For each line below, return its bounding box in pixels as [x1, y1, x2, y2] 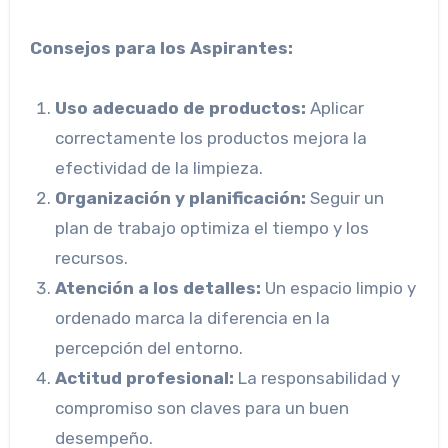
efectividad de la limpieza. [55, 158, 264, 179]
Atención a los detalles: [55, 278, 262, 299]
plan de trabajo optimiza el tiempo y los [55, 218, 370, 239]
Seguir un [306, 188, 385, 209]
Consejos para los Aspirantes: [29, 38, 293, 59]
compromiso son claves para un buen [55, 398, 350, 419]
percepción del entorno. [55, 338, 244, 359]
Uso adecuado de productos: [55, 98, 307, 119]
